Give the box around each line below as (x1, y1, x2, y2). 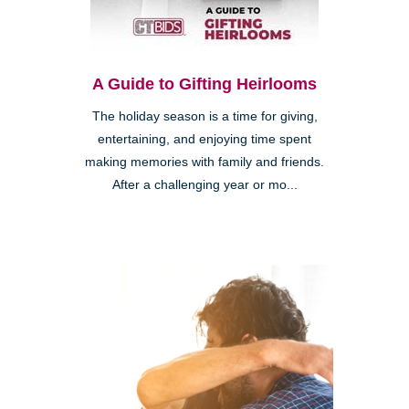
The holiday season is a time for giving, (91, 109, 318, 123)
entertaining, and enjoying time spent (98, 131, 311, 146)
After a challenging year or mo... (111, 177, 298, 192)
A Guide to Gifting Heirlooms (92, 74, 317, 93)
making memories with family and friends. (85, 154, 324, 169)
